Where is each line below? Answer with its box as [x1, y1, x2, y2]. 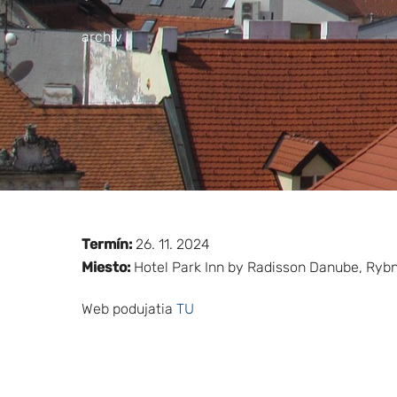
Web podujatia [82, 300, 176, 317]
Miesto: [82, 258, 130, 276]
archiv [82, 27, 122, 45]
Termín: [82, 235, 132, 253]
